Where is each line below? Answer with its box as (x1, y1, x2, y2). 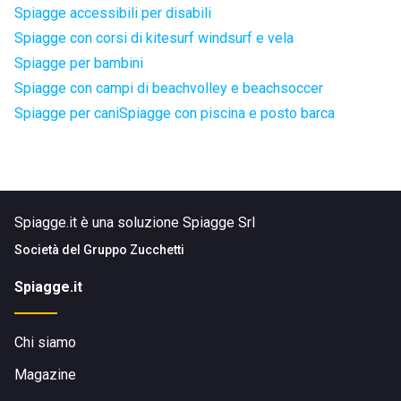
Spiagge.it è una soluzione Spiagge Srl (14, 214, 255, 231)
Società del (14, 243, 83, 257)
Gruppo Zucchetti (83, 243, 184, 257)
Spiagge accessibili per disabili (14, 4, 211, 21)
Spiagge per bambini (14, 55, 143, 72)
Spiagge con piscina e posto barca (119, 105, 335, 122)
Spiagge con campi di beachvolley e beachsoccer (14, 80, 323, 97)
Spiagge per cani (14, 105, 119, 122)
